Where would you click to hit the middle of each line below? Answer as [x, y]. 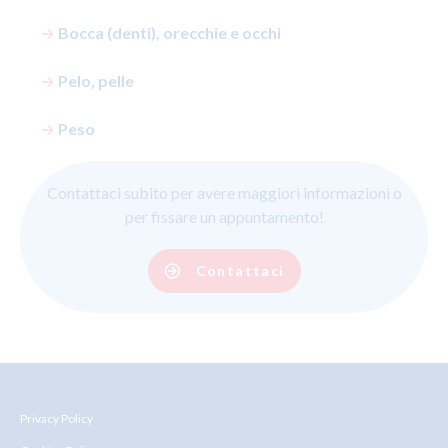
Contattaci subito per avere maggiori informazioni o [224, 192]
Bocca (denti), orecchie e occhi [169, 32]
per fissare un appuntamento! [224, 216]
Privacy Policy [56, 418]
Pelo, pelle [96, 80]
